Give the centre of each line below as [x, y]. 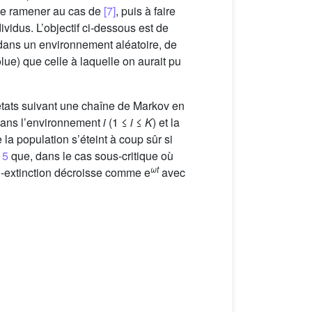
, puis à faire [146, 10]
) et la [166, 122]
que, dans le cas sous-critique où [91, 155]
